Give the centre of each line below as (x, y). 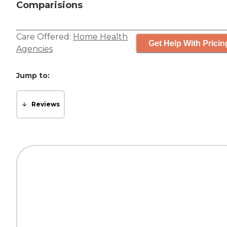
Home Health (100, 37)
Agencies (34, 49)
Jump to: (33, 76)
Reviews (46, 104)
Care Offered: (45, 37)
